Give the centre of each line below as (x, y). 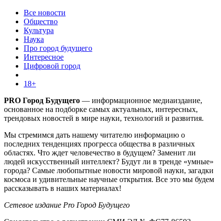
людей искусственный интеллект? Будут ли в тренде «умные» (109, 162)
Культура (39, 31)
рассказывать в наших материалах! (63, 188)
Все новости (45, 13)
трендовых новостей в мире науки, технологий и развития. (104, 118)
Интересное (44, 57)
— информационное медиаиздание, (142, 101)
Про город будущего (58, 48)
